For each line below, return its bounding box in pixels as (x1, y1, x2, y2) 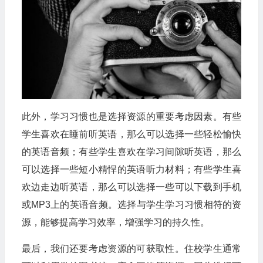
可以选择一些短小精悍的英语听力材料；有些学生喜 (21, 164, 242, 174)
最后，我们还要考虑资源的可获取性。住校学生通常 (21, 243, 242, 254)
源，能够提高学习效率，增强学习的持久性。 (21, 217, 210, 227)
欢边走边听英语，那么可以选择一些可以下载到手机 (21, 181, 242, 192)
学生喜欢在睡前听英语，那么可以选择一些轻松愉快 (21, 129, 242, 139)
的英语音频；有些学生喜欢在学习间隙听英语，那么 (21, 146, 242, 157)
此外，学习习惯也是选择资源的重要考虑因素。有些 (21, 111, 242, 122)
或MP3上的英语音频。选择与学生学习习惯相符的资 (21, 199, 242, 210)
